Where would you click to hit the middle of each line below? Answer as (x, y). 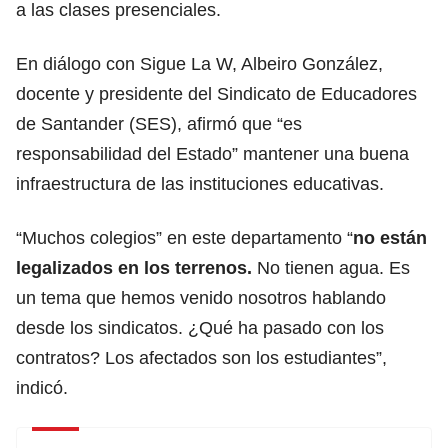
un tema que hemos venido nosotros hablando (201, 297)
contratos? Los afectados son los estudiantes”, (201, 357)
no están (390, 237)
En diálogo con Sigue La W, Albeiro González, (199, 63)
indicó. (42, 387)
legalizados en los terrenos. (134, 267)
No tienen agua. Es (331, 267)
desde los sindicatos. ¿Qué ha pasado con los (200, 327)
